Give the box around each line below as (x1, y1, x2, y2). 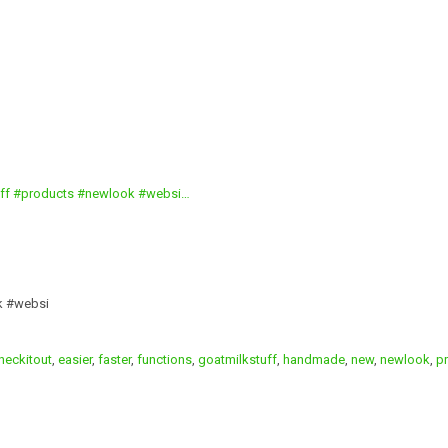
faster (98, 352, 131, 368)
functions (137, 352, 192, 368)
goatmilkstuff (198, 352, 277, 368)
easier (58, 352, 92, 368)
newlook (380, 352, 430, 368)
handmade (283, 352, 345, 368)
